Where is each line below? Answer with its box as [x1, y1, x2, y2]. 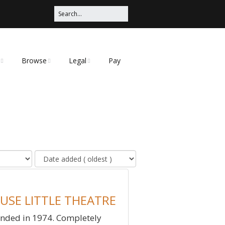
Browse [22, 56, 47, 65]
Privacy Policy [69, 78, 110, 87]
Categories [22, 78, 55, 87]
